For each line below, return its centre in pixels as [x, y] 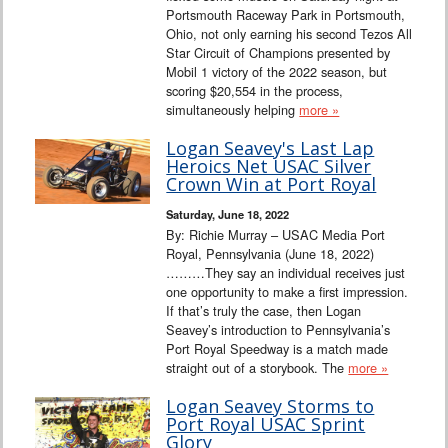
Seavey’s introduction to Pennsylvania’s [278, 330]
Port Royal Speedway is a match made [277, 349]
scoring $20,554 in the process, [255, 91]
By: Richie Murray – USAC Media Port [276, 235]
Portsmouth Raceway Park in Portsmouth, [286, 15]
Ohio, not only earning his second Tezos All [289, 34]
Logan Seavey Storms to [270, 406]
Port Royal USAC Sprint [266, 424]
